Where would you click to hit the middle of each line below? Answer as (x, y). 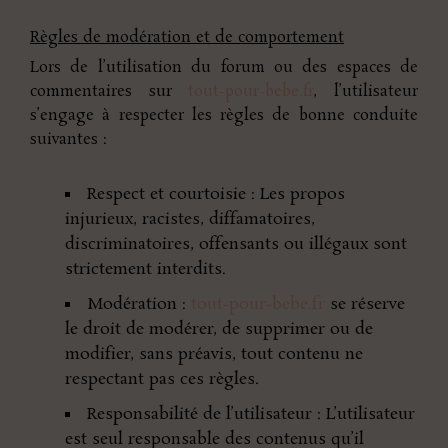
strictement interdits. (145, 269)
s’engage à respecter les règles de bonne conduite (224, 115)
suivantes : (68, 139)
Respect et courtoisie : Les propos (216, 194)
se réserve (365, 304)
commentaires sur (109, 91)
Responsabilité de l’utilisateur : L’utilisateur (251, 414)
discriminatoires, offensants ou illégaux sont (236, 244)
